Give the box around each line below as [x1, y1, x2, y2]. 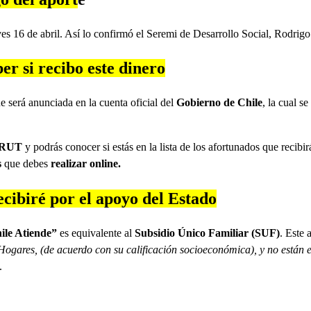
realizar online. [51, 158, 121, 170]
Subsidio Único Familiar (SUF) [135, 227, 280, 239]
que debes [1, 158, 51, 170]
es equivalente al [57, 227, 135, 239]
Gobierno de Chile [176, 96, 262, 109]
